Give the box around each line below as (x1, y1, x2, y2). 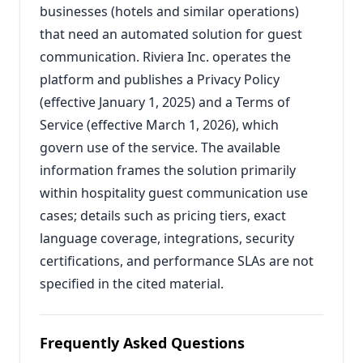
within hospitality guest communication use (40, 184, 308, 202)
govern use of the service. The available (40, 139, 280, 156)
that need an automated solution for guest (40, 25, 302, 43)
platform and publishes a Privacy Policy (40, 70, 280, 88)
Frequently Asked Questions (40, 333, 245, 352)
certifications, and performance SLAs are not (40, 252, 314, 270)
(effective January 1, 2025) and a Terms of (40, 93, 290, 111)
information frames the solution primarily (40, 161, 296, 179)
